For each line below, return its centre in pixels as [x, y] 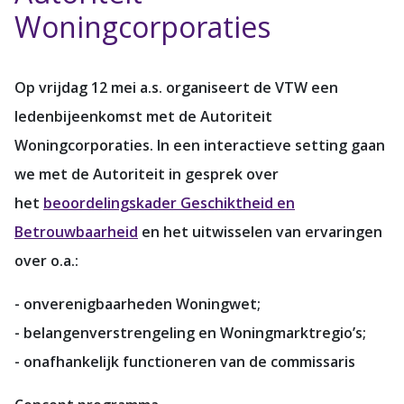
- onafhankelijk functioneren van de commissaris [185, 361]
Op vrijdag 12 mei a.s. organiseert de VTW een [176, 87]
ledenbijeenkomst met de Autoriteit [143, 116]
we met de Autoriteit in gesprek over [147, 174]
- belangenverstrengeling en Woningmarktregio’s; [190, 332]
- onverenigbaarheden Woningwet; [138, 303]
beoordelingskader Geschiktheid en [169, 202]
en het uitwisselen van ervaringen [260, 231]
